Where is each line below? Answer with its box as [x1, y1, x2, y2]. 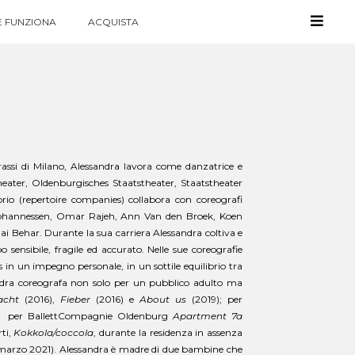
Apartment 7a [173, 310, 243, 322]
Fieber [59, 293, 90, 305]
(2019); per [185, 293, 243, 305]
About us [139, 293, 186, 305]
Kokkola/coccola [13, 326, 94, 338]
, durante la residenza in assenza [94, 326, 243, 338]
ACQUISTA [87, 15, 139, 28]
